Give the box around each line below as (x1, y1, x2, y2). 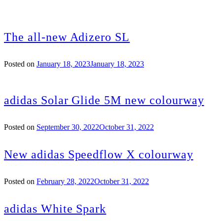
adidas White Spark (4, 202, 107, 215)
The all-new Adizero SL (4, 31, 130, 44)
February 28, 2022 (37, 177, 94, 185)
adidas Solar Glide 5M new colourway (4, 94, 204, 107)
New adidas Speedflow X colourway (4, 147, 193, 161)
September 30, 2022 (37, 123, 99, 131)
